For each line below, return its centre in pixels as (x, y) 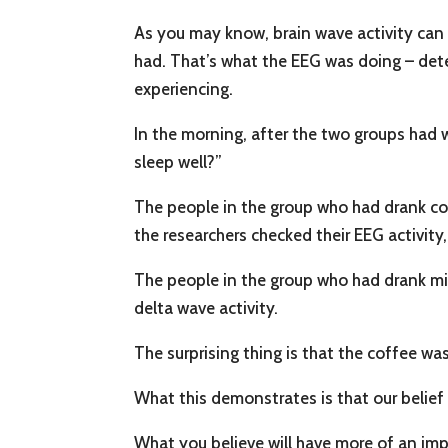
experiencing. (184, 89)
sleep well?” (178, 162)
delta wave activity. (206, 308)
